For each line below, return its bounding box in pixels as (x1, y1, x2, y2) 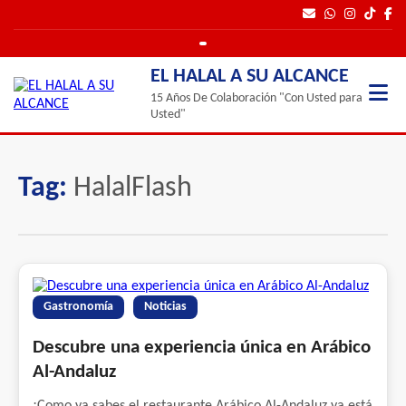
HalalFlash (73, 174, 192, 203)
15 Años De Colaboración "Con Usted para (150, 92, 362, 105)
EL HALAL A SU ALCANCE (150, 66, 349, 87)
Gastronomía (43, 301, 113, 313)
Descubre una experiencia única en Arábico (33, 338, 371, 357)
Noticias (144, 301, 187, 313)
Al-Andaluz (33, 362, 116, 382)
